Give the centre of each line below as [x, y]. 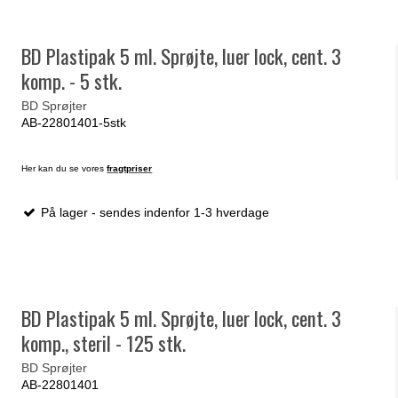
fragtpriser [130, 168]
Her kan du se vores [64, 168]
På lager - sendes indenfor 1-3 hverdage [154, 212]
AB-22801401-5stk [74, 122]
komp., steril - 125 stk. [104, 343]
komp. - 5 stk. [72, 81]
